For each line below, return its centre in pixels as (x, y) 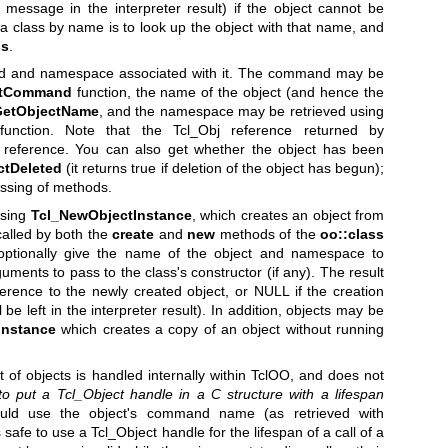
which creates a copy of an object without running (220, 328)
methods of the (268, 233)
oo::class (352, 233)
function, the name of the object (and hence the (228, 92)
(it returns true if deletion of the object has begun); (223, 168)
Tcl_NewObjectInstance (111, 214)
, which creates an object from (288, 214)
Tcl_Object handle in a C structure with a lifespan (220, 393)
